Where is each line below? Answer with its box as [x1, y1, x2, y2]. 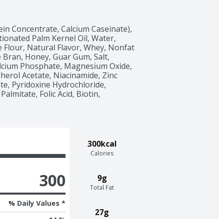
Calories [90, 149, 114, 157]
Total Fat [90, 183, 114, 192]
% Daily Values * [8, 198, 66, 208]
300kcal [87, 138, 117, 149]
